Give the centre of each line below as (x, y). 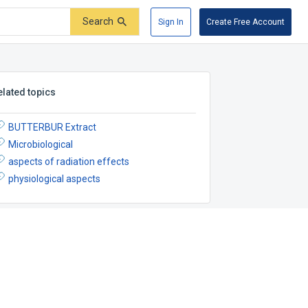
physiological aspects (55, 178)
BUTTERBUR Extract (53, 127)
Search (98, 22)
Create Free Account (245, 22)
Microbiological (41, 144)
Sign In (171, 22)
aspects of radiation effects (69, 161)
